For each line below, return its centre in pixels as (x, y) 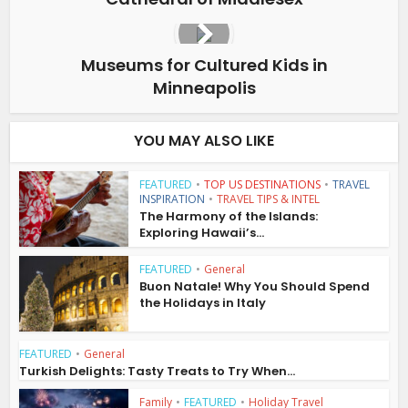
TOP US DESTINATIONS (263, 184)
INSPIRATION (173, 199)
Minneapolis (204, 88)
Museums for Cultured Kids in (204, 65)
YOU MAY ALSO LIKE (204, 141)
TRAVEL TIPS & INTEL (269, 199)
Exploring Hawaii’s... (202, 233)
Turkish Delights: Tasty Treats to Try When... (158, 371)
